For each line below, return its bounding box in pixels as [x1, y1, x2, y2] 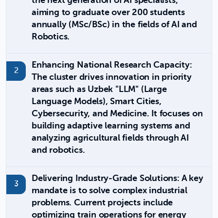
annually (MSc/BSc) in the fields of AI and [32, 20, 197, 29]
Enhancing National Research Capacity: [32, 61, 192, 70]
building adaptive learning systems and [32, 122, 190, 130]
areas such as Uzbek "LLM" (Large [32, 85, 167, 94]
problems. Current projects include [32, 199, 173, 207]
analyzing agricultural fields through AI [32, 134, 189, 143]
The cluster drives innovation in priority [32, 73, 192, 82]
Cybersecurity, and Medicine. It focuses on [32, 109, 203, 118]
